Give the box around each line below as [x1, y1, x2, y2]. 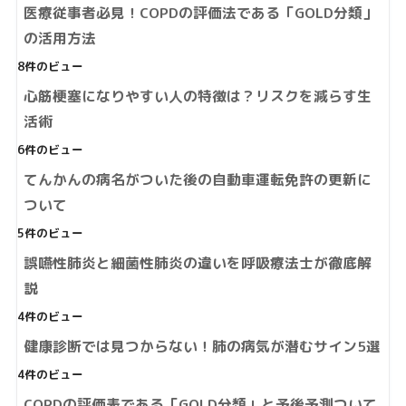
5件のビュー [16, 226, 83, 242]
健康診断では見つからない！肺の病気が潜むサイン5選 [23, 336, 381, 357]
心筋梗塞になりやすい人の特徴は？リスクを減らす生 [23, 86, 372, 107]
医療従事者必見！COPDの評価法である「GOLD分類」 [23, 3, 377, 24]
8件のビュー [16, 59, 83, 75]
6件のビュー [16, 142, 83, 159]
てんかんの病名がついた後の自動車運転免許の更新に [23, 169, 372, 190]
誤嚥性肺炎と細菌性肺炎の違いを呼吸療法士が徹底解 [23, 253, 372, 274]
